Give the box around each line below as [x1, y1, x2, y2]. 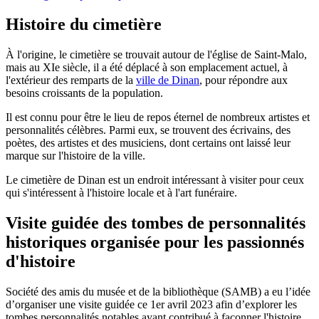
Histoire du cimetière [6, 15, 162, 34]
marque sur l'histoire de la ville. [6, 150, 145, 162]
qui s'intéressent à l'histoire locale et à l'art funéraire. [6, 187, 237, 199]
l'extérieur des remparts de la [6, 74, 136, 87]
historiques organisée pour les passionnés [6, 233, 304, 252]
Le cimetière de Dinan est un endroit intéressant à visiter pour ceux [6, 174, 304, 187]
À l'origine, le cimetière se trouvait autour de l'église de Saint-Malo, [6, 48, 307, 61]
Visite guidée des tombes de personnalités [6, 214, 305, 233]
